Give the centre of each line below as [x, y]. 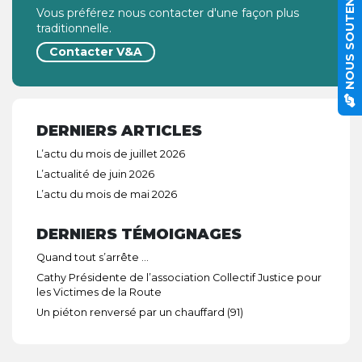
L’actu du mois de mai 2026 [107, 194]
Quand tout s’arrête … [93, 257]
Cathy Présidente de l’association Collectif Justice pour [179, 278]
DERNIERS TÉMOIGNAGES [139, 234]
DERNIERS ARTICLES [119, 130]
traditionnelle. [74, 28]
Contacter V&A [96, 52]
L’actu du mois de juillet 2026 [111, 154]
